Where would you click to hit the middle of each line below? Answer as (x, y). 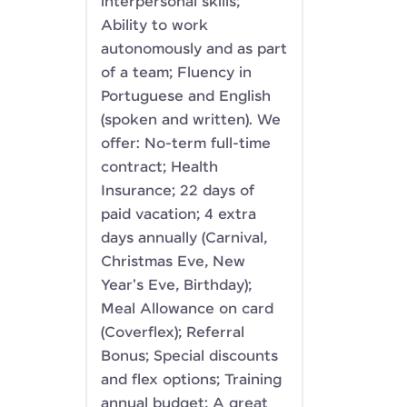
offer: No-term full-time (186, 144)
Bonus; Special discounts (189, 357)
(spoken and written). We (191, 120)
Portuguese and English (186, 97)
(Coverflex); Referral (173, 333)
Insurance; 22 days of (178, 191)
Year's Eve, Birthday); (176, 286)
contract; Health (159, 168)
